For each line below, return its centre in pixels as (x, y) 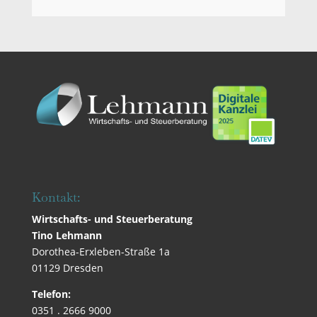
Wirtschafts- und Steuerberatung (112, 219)
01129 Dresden (67, 268)
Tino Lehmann (67, 236)
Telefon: (51, 294)
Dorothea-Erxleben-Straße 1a (100, 252)
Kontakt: (56, 197)
